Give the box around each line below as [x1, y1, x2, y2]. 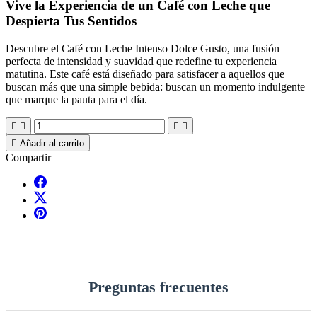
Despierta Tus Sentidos [6, 13, 137, 29]
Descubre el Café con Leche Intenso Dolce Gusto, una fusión [6, 42, 279, 55]
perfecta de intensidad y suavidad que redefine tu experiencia [6, 55, 277, 68]
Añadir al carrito [20, 138, 84, 149]
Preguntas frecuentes [88, 277, 229, 296]
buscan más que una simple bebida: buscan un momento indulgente [6, 81, 305, 93]
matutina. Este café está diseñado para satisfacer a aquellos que [6, 68, 284, 81]
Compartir [6, 151, 51, 164]
